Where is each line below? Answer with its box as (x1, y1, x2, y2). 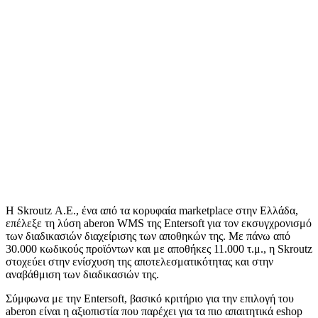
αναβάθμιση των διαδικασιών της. (6, 268, 159, 281)
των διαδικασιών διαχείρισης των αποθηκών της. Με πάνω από (6, 230, 290, 243)
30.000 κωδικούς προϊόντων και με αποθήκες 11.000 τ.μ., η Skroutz (6, 243, 312, 256)
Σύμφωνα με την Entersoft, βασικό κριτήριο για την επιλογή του (6, 292, 294, 305)
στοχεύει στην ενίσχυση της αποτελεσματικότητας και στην (6, 256, 273, 268)
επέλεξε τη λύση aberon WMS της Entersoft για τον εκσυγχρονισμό (6, 217, 312, 230)
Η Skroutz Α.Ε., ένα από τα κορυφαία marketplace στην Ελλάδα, (6, 204, 298, 217)
